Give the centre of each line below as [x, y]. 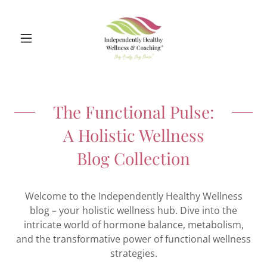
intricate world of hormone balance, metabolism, [133, 225]
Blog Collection [133, 158]
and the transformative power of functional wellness [133, 239]
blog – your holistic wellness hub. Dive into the [133, 210]
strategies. [133, 253]
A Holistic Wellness [133, 135]
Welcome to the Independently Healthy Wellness [133, 196]
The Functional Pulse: [133, 112]
